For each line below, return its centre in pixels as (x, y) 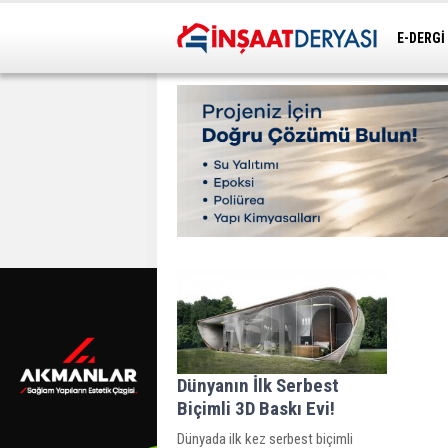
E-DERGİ (421, 38)
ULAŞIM (421, 68)
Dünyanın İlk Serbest (258, 385)
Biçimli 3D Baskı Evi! (256, 408)
